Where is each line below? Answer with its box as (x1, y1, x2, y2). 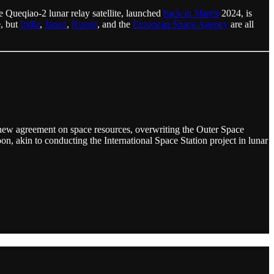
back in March (163, 7, 219, 18)
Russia (72, 18, 97, 29)
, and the (97, 18, 133, 29)
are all (228, 18, 254, 29)
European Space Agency (133, 18, 228, 29)
